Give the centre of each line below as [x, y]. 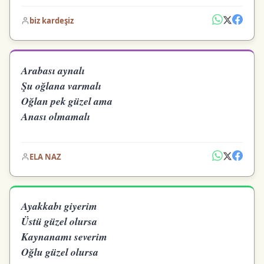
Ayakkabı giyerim [60, 206]
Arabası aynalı [53, 70]
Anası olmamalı [56, 116]
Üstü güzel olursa [60, 221]
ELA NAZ [46, 156]
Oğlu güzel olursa [60, 252]
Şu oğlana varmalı [62, 85]
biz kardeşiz [52, 21]
